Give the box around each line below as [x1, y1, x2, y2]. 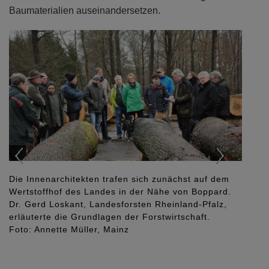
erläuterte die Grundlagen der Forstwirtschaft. [9, 211, 210, 222]
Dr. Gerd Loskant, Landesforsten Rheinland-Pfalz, [9, 199, 227, 209]
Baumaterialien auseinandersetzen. [9, 5, 160, 16]
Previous [20, 31, 67, 44]
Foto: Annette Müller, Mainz [9, 224, 129, 234]
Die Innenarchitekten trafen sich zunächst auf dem [9, 174, 229, 184]
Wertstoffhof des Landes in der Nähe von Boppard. [9, 186, 231, 196]
